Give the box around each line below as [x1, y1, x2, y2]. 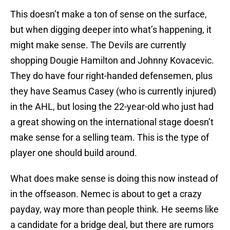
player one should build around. [10, 147, 137, 159]
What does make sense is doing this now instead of [10, 173, 218, 184]
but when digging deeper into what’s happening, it [10, 24, 212, 35]
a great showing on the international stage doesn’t [10, 117, 214, 128]
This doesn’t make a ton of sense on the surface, [10, 9, 207, 20]
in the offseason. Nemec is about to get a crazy [10, 188, 202, 200]
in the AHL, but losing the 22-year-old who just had [10, 101, 214, 112]
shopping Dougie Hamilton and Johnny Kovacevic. [10, 55, 214, 66]
